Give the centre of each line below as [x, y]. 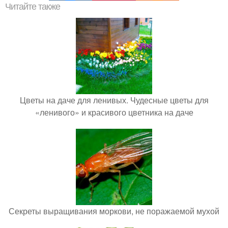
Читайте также [33, 6]
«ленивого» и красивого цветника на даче [114, 112]
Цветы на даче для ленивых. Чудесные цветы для [114, 100]
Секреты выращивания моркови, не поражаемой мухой [114, 211]
